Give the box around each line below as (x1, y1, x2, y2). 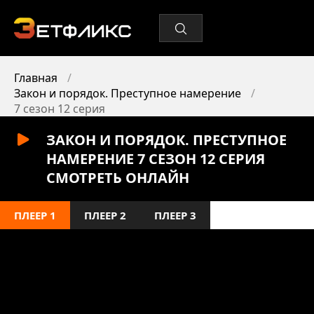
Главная (14, 70, 57, 86)
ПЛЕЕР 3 (154, 208, 196, 222)
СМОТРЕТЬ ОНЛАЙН (46, 168, 189, 187)
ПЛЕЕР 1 (14, 208, 56, 222)
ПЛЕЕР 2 (84, 208, 126, 222)
